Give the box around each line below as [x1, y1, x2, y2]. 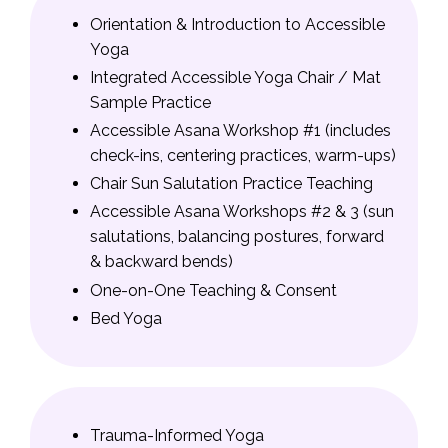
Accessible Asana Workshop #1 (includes [90, 121, 391, 141]
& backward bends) [90, 252, 233, 272]
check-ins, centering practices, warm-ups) [90, 146, 396, 166]
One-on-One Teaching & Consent [90, 280, 337, 300]
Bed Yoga [90, 308, 162, 328]
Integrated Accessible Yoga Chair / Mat [90, 67, 381, 87]
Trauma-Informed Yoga [90, 425, 264, 445]
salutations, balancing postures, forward [90, 227, 384, 247]
